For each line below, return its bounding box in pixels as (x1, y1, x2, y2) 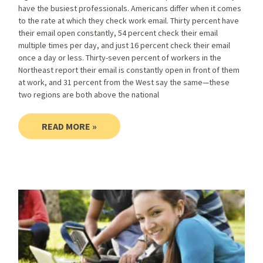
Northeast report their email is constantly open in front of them (18, 64, 240, 75)
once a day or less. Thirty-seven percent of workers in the (18, 52, 222, 63)
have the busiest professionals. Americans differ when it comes (18, 2, 242, 14)
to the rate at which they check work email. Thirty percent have (18, 15, 240, 26)
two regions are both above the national (18, 89, 160, 100)
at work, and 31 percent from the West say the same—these (18, 76, 230, 87)
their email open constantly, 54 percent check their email (18, 27, 218, 38)
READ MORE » (42, 120, 97, 132)
